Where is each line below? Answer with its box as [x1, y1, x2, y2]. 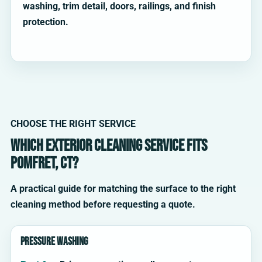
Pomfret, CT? [11, 154, 78, 174]
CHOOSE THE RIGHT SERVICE [11, 118, 136, 130]
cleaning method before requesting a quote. [11, 199, 195, 211]
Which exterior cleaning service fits [11, 136, 207, 156]
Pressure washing [20, 235, 88, 249]
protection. [23, 16, 68, 28]
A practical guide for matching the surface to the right [11, 183, 236, 195]
